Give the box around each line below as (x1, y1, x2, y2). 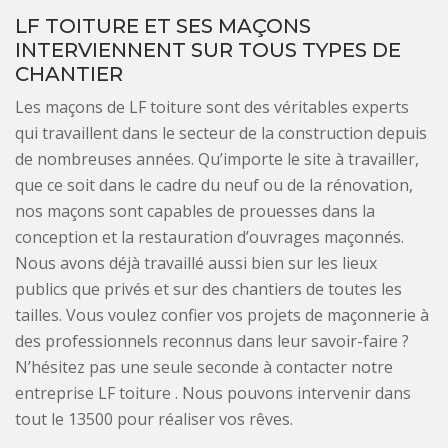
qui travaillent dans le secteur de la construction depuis (15, 122, 427, 145)
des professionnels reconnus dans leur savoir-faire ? (15, 330, 409, 353)
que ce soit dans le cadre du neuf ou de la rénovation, (15, 174, 413, 197)
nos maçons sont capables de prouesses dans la (15, 200, 375, 223)
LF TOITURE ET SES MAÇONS (15, 14, 311, 39)
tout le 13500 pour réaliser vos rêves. (15, 408, 293, 431)
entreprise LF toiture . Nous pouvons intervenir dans (15, 382, 411, 405)
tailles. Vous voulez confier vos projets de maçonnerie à (15, 304, 429, 327)
